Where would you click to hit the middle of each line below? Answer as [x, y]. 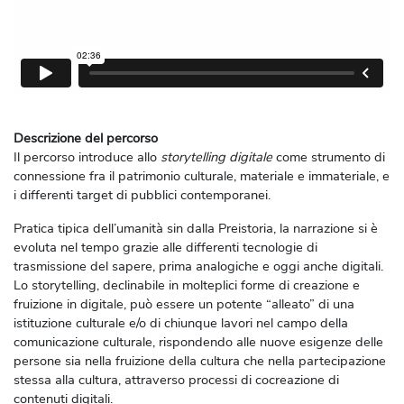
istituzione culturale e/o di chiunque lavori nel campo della [181, 322]
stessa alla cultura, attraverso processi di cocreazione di [176, 379]
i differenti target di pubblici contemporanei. [142, 194]
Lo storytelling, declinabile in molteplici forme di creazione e [187, 285]
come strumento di [331, 156]
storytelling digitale [218, 156]
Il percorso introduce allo [87, 156]
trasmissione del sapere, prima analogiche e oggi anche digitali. [198, 266]
